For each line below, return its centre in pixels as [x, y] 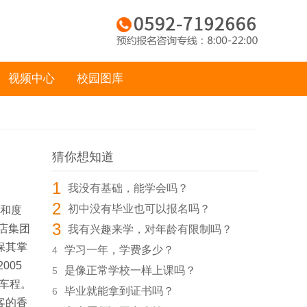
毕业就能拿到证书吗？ [119, 291]
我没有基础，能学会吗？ [128, 188]
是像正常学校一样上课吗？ [130, 270]
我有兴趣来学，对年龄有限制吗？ [150, 229]
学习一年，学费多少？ [119, 250]
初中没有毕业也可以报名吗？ [139, 209]
